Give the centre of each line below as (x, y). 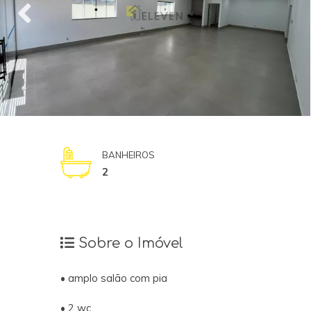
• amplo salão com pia (114, 278)
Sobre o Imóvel (129, 243)
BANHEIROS (128, 154)
